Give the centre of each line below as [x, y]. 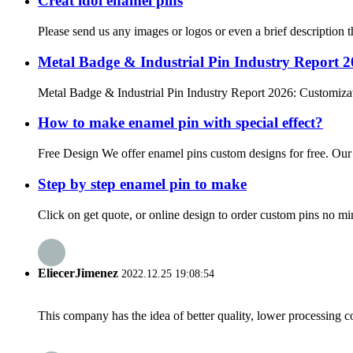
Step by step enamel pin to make [142, 184]
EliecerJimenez [78, 273]
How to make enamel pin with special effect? [180, 123]
